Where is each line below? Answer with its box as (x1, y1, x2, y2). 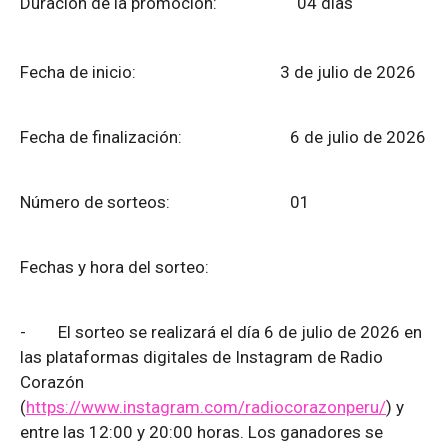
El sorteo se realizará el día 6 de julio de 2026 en (58, 322, 422, 343)
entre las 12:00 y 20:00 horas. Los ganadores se (20, 422, 383, 443)
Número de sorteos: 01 (20, 192, 310, 213)
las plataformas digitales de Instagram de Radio (20, 347, 383, 368)
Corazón (20, 372, 84, 393)
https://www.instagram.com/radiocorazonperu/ (26, 397, 386, 418)
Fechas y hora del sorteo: (20, 257, 297, 278)
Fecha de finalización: (20, 127, 242, 148)
